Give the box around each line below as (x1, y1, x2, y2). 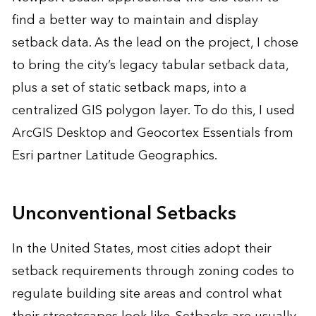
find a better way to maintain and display (11, 8, 258, 31)
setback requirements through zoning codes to (11, 260, 294, 282)
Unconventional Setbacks (11, 197, 236, 230)
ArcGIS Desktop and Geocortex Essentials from (11, 121, 293, 144)
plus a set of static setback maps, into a (11, 76, 247, 99)
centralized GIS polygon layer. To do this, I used (11, 99, 295, 121)
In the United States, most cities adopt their (11, 237, 272, 260)
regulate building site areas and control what (11, 282, 282, 305)
